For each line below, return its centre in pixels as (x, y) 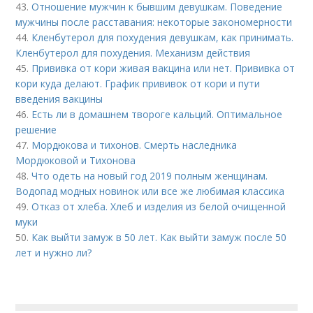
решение (36, 129)
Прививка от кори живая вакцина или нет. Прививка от (163, 68)
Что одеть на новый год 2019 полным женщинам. (150, 175)
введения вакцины (59, 99)
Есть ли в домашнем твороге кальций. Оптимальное (157, 114)
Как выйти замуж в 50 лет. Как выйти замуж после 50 (159, 237)
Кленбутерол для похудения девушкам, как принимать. (163, 37)
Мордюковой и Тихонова (76, 160)
